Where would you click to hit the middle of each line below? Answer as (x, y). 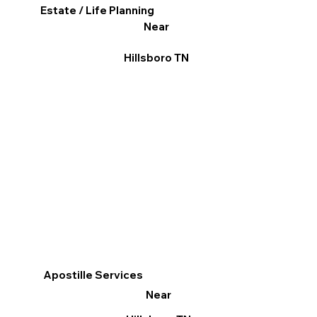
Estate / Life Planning (98, 11)
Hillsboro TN (156, 58)
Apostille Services (93, 275)
